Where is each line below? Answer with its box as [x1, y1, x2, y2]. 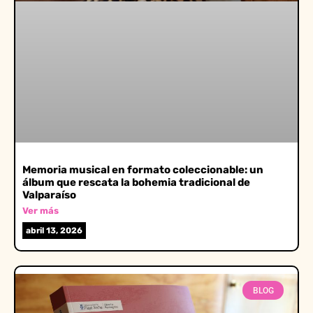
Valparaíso [22, 189, 76, 202]
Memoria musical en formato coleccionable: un [22, 163, 263, 177]
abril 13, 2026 [26, 226, 82, 236]
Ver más [22, 205, 59, 217]
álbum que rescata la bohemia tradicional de [22, 176, 250, 189]
